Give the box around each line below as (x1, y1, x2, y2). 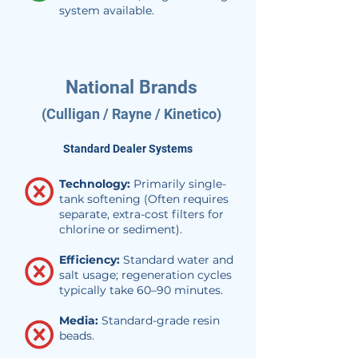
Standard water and (123, 253, 233, 267)
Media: (59, 313, 98, 328)
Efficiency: (59, 253, 123, 267)
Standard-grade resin (98, 313, 220, 328)
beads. (59, 328, 94, 343)
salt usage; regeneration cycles (59, 268, 232, 282)
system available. (59, 3, 154, 18)
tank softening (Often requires (59, 192, 229, 206)
